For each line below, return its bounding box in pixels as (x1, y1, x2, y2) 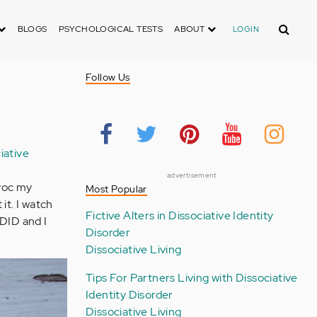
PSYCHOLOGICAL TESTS (58, 23, 163, 35)
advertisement (166, 171, 217, 180)
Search (270, 17, 306, 32)
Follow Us (85, 71, 130, 83)
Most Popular (85, 183, 147, 195)
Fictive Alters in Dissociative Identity (85, 208, 274, 223)
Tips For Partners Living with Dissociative (85, 270, 298, 285)
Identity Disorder (85, 287, 173, 302)
